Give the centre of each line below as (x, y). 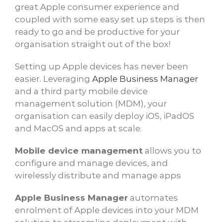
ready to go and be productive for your (97, 32)
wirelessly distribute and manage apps (98, 175)
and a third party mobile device (81, 91)
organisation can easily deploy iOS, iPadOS (105, 116)
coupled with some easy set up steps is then (110, 19)
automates (153, 198)
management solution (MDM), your (91, 104)
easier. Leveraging (54, 79)
